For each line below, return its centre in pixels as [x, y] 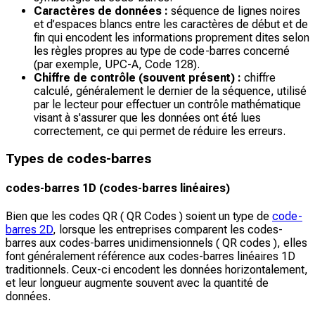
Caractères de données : [101, 11]
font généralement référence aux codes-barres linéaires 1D [150, 257]
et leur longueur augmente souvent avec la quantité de [137, 283]
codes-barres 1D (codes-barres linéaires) [118, 188]
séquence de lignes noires [234, 11]
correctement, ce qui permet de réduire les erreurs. [160, 131]
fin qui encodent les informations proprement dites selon [172, 37]
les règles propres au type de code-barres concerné [162, 51]
